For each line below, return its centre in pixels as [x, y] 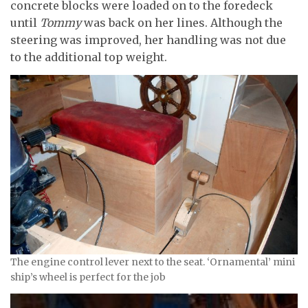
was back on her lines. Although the [182, 23]
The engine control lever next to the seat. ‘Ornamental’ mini [153, 262]
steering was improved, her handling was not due [148, 40]
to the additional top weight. [89, 57]
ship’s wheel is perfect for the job [88, 277]
